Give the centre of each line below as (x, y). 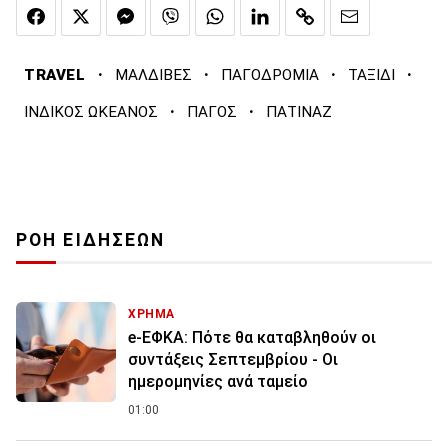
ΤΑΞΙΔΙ (371, 75)
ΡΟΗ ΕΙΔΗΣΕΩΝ (91, 240)
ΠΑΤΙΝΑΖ (299, 112)
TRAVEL (55, 75)
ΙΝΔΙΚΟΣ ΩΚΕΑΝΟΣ (91, 112)
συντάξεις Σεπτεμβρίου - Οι (233, 360)
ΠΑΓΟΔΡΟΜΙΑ (269, 75)
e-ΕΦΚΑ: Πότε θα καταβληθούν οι (252, 338)
